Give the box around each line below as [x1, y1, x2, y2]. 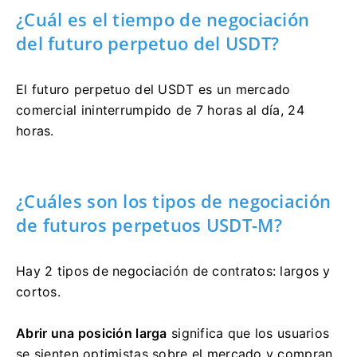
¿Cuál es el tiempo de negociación [16, 6, 310, 31]
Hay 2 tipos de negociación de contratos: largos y [16, 262, 331, 279]
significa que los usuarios [167, 324, 330, 341]
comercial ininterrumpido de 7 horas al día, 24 [16, 101, 304, 118]
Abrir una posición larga [16, 324, 167, 341]
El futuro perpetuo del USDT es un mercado [16, 80, 291, 97]
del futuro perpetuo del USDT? [16, 30, 280, 55]
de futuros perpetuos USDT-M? [16, 212, 282, 237]
